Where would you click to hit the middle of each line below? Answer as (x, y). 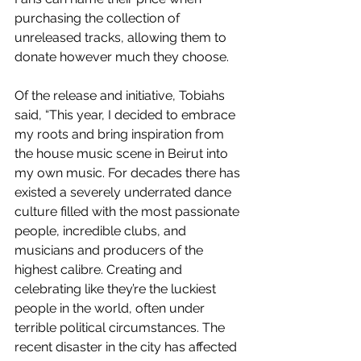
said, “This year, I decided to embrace (127, 114)
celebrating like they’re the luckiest (117, 288)
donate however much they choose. (122, 56)
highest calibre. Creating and (100, 269)
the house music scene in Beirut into (123, 153)
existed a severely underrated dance (124, 192)
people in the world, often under (111, 308)
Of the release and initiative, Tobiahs (121, 95)
